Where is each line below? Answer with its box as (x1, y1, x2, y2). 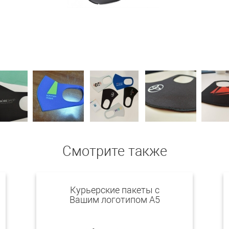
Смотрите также (62, 143, 167, 160)
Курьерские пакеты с (70, 185, 159, 196)
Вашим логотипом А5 (69, 194, 160, 205)
